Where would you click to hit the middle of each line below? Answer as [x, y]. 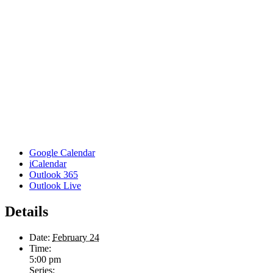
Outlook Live [55, 186]
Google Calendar [62, 153]
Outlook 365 [54, 175]
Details [27, 212]
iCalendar [48, 164]
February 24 [76, 238]
